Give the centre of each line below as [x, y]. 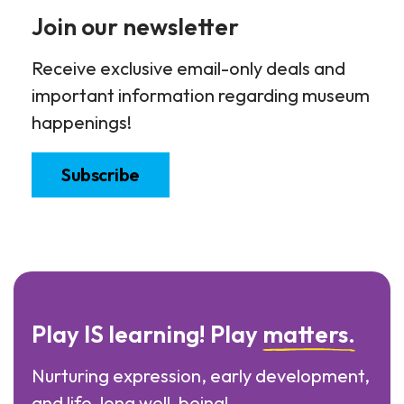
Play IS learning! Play [147, 334]
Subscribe [101, 174]
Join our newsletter [135, 26]
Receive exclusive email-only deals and [188, 68]
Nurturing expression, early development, [201, 375]
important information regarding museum [201, 95]
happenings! [82, 122]
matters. [309, 334]
